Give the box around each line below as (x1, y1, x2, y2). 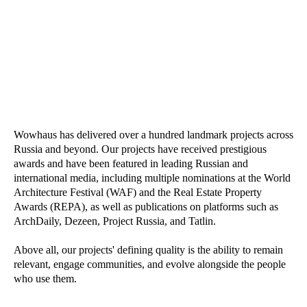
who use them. (14, 273, 77, 284)
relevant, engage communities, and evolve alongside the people (14, 258, 286, 270)
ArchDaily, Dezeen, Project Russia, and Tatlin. (14, 215, 216, 227)
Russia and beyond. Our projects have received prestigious (14, 143, 267, 155)
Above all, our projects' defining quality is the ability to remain (14, 244, 283, 256)
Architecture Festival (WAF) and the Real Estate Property (14, 186, 262, 198)
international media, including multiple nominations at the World (14, 172, 291, 184)
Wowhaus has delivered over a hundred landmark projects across (14, 129, 293, 140)
